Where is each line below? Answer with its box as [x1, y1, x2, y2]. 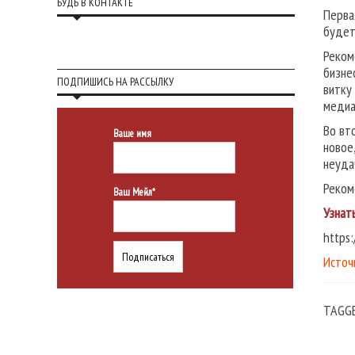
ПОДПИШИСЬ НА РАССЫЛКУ [57, 74, 174, 89]
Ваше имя [113, 127, 151, 140]
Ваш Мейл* [113, 185, 155, 199]
